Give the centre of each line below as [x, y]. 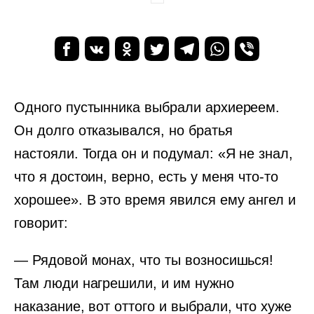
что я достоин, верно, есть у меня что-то [146, 177]
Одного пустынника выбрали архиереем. [147, 107]
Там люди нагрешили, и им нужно [124, 283]
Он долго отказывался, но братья [123, 130]
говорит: [41, 223]
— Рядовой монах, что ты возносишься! [144, 260]
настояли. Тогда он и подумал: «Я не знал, [154, 153]
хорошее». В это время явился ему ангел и [155, 200]
